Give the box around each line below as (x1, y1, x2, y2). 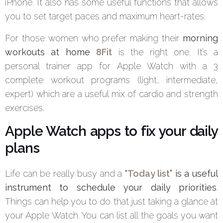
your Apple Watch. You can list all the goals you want (5, 210, 218, 221)
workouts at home (5, 47, 90, 58)
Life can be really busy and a (5, 168, 125, 179)
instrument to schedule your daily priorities (5, 182, 217, 193)
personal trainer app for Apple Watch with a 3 (5, 61, 218, 72)
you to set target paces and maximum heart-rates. (5, 11, 206, 22)
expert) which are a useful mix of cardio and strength (5, 89, 218, 100)
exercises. (5, 103, 44, 113)
